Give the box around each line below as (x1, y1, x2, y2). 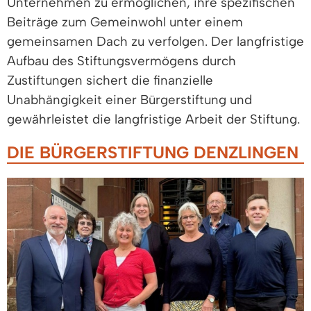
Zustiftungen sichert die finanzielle (7, 72, 213, 89)
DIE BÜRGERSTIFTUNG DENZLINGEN (7, 142, 299, 163)
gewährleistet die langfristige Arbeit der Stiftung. (7, 111, 300, 128)
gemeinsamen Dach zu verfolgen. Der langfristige (7, 33, 304, 50)
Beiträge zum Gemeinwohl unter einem (7, 14, 243, 31)
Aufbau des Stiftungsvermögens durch (7, 53, 236, 69)
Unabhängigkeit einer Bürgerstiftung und (7, 92, 252, 108)
